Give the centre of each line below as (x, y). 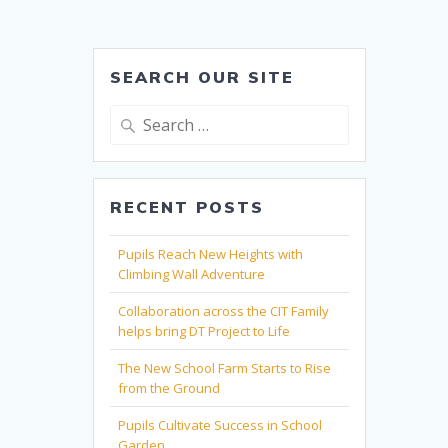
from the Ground (169, 387)
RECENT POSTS (187, 206)
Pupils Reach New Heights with (211, 253)
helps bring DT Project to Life (204, 330)
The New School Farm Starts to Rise (225, 367)
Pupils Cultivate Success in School (220, 424)
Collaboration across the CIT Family (224, 310)
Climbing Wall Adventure (192, 273)
